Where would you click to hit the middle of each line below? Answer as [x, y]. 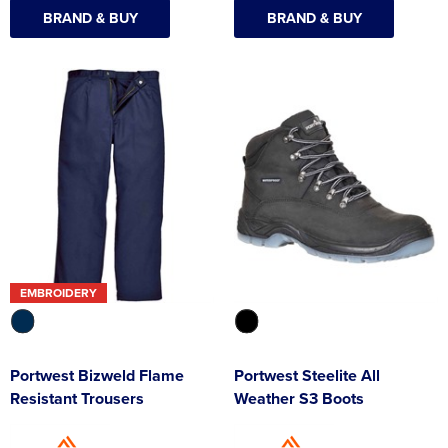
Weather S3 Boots [299, 398]
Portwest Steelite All [307, 375]
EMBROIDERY [58, 293]
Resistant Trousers [77, 398]
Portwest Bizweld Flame [97, 375]
